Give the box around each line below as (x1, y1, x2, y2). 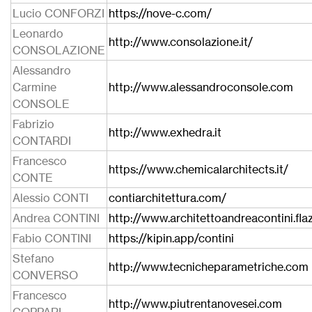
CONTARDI (13, 134, 71, 148)
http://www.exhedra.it (109, 125, 221, 139)
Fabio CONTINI (13, 231, 91, 245)
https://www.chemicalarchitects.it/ (109, 162, 288, 176)
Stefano (13, 251, 54, 265)
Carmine (13, 80, 56, 94)
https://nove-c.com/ (109, 6, 212, 20)
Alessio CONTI (13, 191, 88, 205)
